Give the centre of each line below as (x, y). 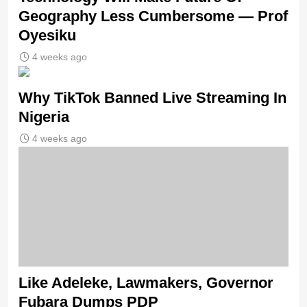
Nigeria (44, 116)
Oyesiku (47, 35)
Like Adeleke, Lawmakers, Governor (146, 282)
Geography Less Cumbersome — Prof (153, 16)
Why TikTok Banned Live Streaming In (152, 97)
